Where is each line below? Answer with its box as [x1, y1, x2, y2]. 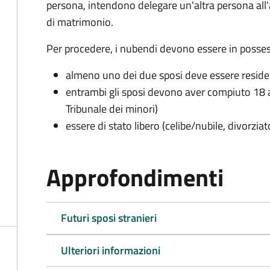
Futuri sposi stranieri [61, 210, 157, 226]
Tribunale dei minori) [66, 101, 158, 117]
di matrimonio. [46, 14, 113, 30]
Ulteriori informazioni [61, 242, 160, 259]
